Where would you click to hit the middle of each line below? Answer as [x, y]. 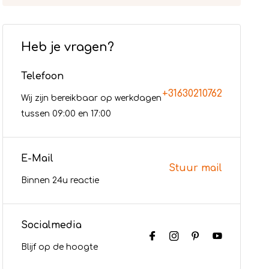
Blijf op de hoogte [60, 247]
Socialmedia [52, 225]
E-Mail [38, 159]
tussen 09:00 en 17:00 [66, 114]
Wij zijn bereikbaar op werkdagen [92, 98]
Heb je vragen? [68, 47]
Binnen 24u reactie [60, 180]
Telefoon [43, 76]
